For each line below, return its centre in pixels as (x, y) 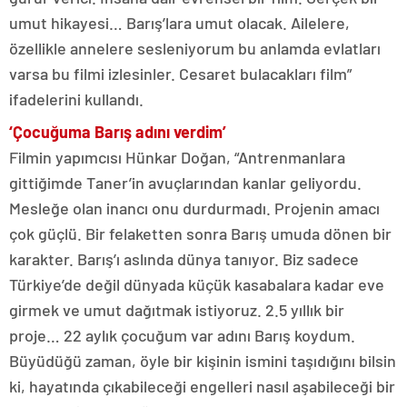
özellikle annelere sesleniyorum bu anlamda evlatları (195, 48)
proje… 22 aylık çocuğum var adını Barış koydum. (182, 335)
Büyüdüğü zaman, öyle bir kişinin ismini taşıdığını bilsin (203, 360)
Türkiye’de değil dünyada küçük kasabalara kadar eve (197, 284)
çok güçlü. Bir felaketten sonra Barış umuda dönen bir (200, 233)
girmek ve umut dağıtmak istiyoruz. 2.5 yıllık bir (177, 309)
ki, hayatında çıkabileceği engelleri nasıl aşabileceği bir (202, 386)
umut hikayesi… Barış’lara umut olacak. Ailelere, (179, 22)
